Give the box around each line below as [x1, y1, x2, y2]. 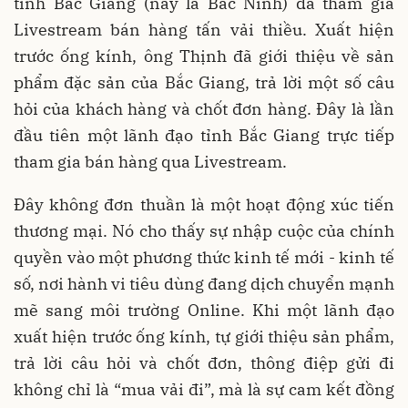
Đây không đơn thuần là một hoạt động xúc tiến [14, 194, 394, 216]
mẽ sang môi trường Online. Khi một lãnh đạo [14, 300, 394, 321]
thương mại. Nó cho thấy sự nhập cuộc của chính [14, 220, 394, 242]
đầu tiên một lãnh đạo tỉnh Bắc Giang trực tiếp [14, 125, 394, 147]
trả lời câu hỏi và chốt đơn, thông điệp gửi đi [14, 352, 394, 374]
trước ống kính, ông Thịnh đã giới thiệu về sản [14, 46, 394, 67]
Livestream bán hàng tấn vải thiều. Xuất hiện [14, 19, 394, 41]
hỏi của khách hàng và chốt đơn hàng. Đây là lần [14, 98, 394, 120]
